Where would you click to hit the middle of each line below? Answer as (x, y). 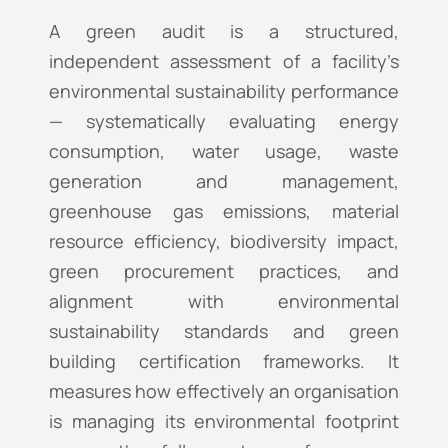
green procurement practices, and (224, 271)
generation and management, (224, 181)
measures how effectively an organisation (224, 391)
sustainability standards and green (224, 331)
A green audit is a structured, (224, 31)
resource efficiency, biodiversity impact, (224, 241)
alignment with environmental (224, 301)
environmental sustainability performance (224, 91)
